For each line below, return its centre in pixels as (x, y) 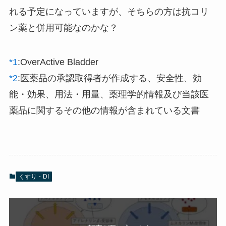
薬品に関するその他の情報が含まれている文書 (104, 111)
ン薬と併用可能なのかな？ (63, 28)
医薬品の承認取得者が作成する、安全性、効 (111, 78)
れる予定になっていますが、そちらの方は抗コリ (109, 12)
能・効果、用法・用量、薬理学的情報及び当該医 (109, 95)
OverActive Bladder (59, 62)
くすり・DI (34, 177)
